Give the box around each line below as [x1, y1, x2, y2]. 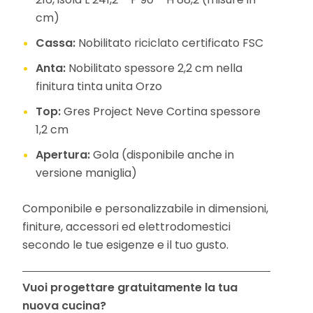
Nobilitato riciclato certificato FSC [78, 35, 263, 51]
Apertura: [35, 147, 90, 163]
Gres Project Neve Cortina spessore [63, 103, 261, 119]
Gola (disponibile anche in [92, 147, 234, 163]
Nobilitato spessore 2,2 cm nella [68, 60, 242, 76]
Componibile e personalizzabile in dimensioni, [22, 201, 268, 217]
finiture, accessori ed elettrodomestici [22, 219, 231, 235]
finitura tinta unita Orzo [35, 78, 162, 94]
